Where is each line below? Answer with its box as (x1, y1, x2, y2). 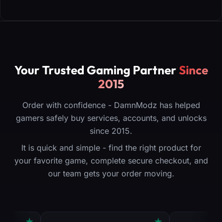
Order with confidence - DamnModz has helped (22, 100, 200, 110)
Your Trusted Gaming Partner (14, 62, 179, 77)
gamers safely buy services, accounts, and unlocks (15, 112, 207, 123)
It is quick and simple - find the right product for (21, 142, 201, 153)
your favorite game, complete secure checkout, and (14, 155, 208, 166)
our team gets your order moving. (48, 168, 174, 178)
